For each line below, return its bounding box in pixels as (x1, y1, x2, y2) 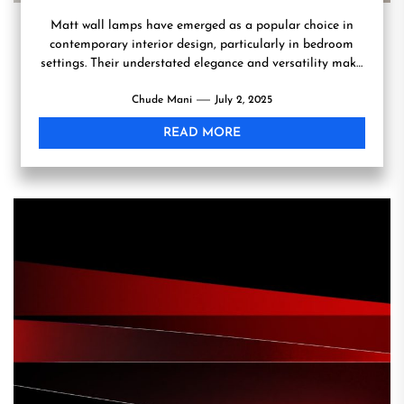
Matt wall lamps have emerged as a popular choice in (50, 19, 353, 32)
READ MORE (162, 126, 241, 140)
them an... (175, 76, 228, 89)
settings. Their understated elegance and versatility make (41, 57, 363, 70)
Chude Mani (131, 95, 192, 106)
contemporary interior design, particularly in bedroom (50, 38, 354, 51)
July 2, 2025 (214, 95, 272, 106)
